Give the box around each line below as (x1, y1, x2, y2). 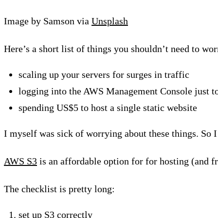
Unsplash (91, 15, 128, 26)
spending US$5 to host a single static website (18, 102, 197, 113)
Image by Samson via (4, 15, 91, 26)
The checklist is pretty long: (4, 183, 115, 194)
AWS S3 (4, 155, 37, 166)
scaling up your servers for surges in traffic (18, 69, 189, 80)
